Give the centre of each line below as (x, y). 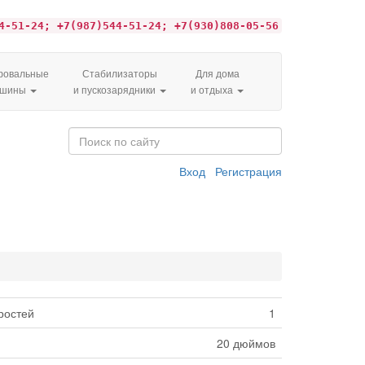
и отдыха (213, 90)
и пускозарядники (116, 90)
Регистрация (248, 172)
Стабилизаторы (120, 73)
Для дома (217, 73)
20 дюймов (246, 343)
